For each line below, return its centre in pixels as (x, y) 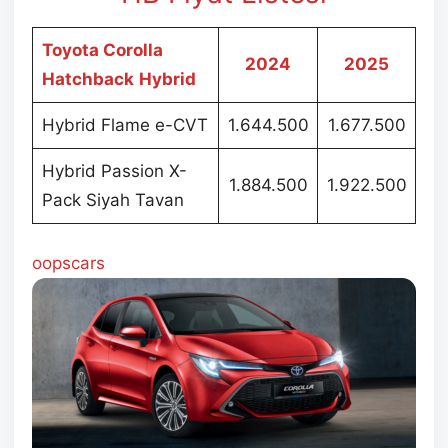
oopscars (68, 263)
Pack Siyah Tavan (112, 199)
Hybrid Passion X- (114, 170)
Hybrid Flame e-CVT (124, 124)
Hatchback (87, 78)
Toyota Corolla (102, 49)
